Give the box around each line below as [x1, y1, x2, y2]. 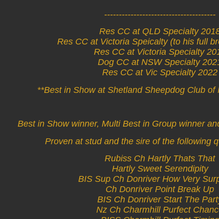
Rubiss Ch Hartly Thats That [105, 153, 215, 164]
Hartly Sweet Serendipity [111, 164, 208, 174]
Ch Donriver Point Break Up [106, 184, 214, 195]
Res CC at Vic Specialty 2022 [102, 67, 218, 78]
